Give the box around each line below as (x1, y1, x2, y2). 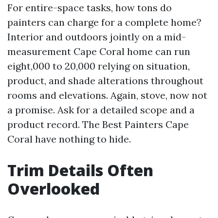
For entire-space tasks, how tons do (7, 1, 172, 14)
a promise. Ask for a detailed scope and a (7, 104, 195, 116)
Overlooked (7, 178, 100, 199)
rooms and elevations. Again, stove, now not (7, 89, 207, 101)
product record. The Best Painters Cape (7, 118, 189, 130)
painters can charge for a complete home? (7, 16, 201, 28)
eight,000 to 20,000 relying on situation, (7, 60, 190, 72)
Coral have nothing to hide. (7, 133, 131, 145)
